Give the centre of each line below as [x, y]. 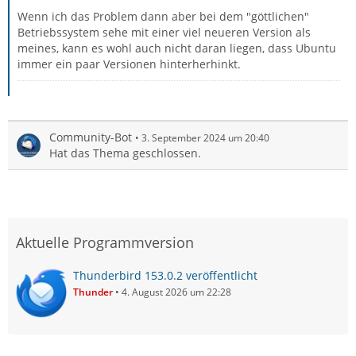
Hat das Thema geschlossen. [125, 153]
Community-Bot [91, 137]
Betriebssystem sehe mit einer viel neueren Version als [164, 32]
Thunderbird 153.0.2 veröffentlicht [165, 275]
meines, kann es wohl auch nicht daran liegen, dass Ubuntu [177, 48]
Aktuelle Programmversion [105, 242]
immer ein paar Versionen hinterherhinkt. [129, 64]
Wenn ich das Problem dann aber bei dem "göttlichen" [163, 16]
